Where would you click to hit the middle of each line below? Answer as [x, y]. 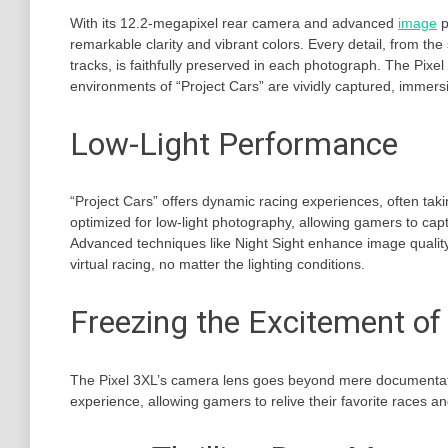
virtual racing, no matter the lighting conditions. [217, 264]
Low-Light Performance [234, 143]
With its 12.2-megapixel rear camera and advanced [234, 23]
